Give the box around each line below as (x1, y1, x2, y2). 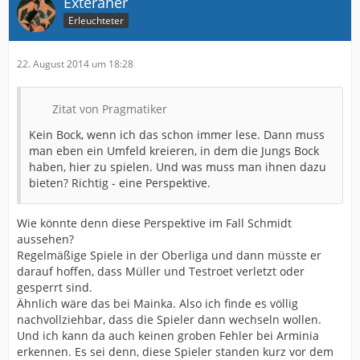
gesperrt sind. (17, 279, 92, 295)
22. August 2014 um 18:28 (17, 56, 133, 71)
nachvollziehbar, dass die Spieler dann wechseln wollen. (17, 311, 321, 327)
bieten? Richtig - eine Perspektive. (29, 174, 211, 190)
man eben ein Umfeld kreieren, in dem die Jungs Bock (29, 142, 319, 158)
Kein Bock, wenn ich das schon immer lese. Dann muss (29, 126, 325, 142)
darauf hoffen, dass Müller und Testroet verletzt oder (17, 263, 305, 279)
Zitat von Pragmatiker (52, 100, 167, 117)
